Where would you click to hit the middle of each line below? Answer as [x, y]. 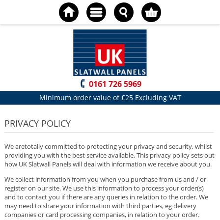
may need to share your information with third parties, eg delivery [100, 206]
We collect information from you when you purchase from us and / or [105, 179]
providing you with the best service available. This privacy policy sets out [109, 155]
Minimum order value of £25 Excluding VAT [110, 97]
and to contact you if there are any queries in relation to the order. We [106, 197]
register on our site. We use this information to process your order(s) [104, 188]
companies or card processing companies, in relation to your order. [102, 214]
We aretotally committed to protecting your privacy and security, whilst [108, 146]
